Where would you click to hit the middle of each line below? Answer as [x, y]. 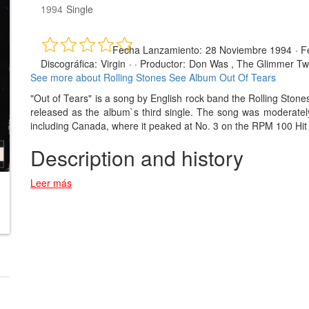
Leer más [51, 182]
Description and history [137, 157]
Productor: [163, 63]
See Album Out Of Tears [222, 77]
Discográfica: [69, 63]
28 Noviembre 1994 [249, 49]
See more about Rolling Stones [98, 77]
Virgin [113, 63]
